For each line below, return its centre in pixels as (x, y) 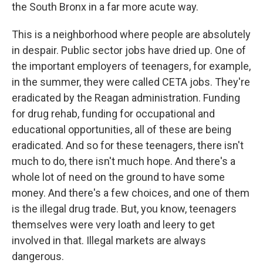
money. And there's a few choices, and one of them (131, 193)
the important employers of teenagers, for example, (131, 66)
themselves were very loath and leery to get (113, 225)
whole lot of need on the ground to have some (118, 177)
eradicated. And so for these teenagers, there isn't (128, 145)
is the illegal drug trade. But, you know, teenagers (124, 209)
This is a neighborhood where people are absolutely (131, 34)
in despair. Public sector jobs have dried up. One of (129, 50)
